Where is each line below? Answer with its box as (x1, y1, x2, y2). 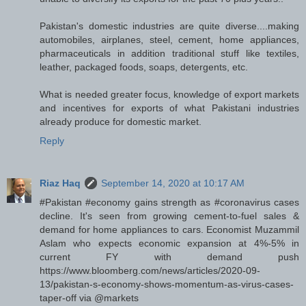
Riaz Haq (40, 178, 81, 189)
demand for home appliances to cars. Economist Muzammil (40, 224, 299, 236)
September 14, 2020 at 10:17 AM (101, 178, 245, 189)
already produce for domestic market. (40, 116, 201, 128)
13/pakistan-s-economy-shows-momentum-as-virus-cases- (40, 279, 294, 290)
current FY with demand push (40, 251, 299, 263)
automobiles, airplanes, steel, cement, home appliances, (40, 34, 299, 46)
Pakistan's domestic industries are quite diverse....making (40, 20, 299, 32)
